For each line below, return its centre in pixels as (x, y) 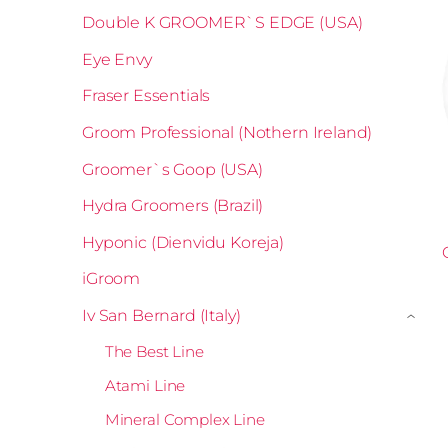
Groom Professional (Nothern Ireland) (227, 133)
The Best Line (154, 351)
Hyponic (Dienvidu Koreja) (183, 242)
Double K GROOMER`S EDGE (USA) (222, 23)
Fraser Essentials (146, 96)
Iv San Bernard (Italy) (161, 316)
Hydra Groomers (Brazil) (173, 206)
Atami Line (145, 385)
